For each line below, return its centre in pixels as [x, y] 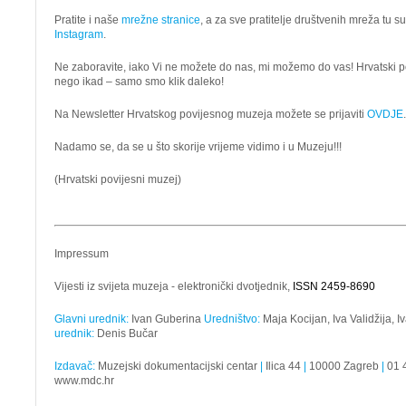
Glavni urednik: [92, 319]
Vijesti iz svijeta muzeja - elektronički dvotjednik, [174, 286]
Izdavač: [75, 366]
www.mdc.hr [84, 381]
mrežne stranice [161, 20]
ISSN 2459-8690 [334, 286]
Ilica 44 [283, 366]
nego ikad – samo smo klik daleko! [139, 82]
